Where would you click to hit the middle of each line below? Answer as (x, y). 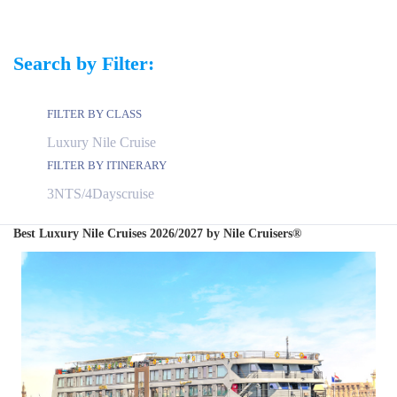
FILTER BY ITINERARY (107, 165)
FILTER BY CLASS (94, 114)
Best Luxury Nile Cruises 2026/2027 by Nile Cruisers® (157, 234)
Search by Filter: (84, 63)
